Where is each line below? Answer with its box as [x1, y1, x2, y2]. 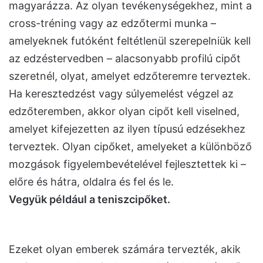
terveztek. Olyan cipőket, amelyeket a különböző [9, 140, 252, 153]
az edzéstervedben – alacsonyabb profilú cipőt [9, 52, 241, 65]
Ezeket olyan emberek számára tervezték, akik [9, 242, 241, 255]
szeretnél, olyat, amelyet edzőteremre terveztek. [9, 69, 251, 82]
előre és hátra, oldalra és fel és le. [9, 175, 174, 188]
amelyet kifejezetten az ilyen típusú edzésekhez [9, 122, 245, 135]
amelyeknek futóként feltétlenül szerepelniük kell [9, 34, 251, 47]
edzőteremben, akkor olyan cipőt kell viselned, [9, 104, 240, 117]
